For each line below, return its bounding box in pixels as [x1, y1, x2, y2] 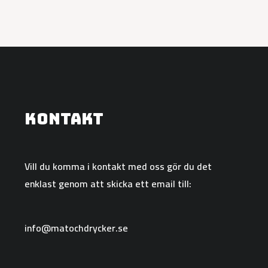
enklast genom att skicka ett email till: [24, 174, 191, 193]
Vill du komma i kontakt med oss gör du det [24, 157, 212, 175]
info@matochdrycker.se [24, 218, 128, 237]
